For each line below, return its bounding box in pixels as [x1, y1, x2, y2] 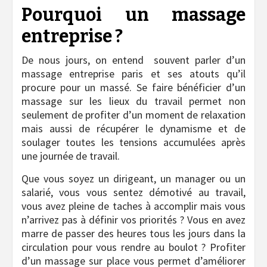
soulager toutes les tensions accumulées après [21, 135, 246, 150]
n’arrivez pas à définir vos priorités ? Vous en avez [21, 213, 246, 227]
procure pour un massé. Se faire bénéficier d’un [21, 80, 246, 95]
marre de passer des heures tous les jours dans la [21, 226, 246, 241]
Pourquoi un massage [21, 4, 246, 26]
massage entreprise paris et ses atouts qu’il [21, 67, 246, 81]
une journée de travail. [21, 149, 120, 163]
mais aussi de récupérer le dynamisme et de [21, 122, 246, 136]
